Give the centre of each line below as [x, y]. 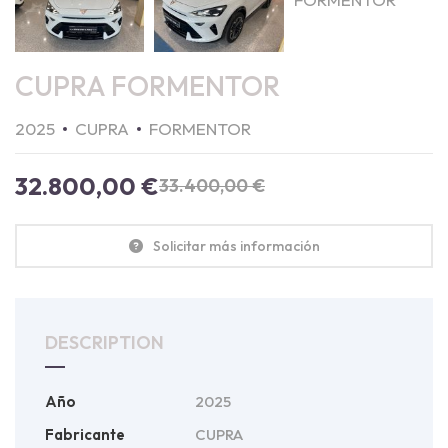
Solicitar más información [236, 245]
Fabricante [85, 434]
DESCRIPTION [104, 342]
